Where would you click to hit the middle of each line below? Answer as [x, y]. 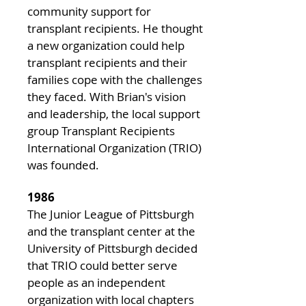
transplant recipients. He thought [115, 28]
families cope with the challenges [115, 80]
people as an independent [96, 282]
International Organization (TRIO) [114, 148]
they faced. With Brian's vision [107, 97]
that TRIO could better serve [102, 265]
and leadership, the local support [114, 114]
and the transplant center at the [111, 231]
